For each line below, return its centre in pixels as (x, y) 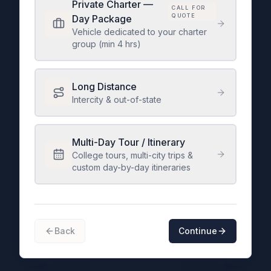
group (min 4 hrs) (106, 44)
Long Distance (104, 87)
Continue (198, 231)
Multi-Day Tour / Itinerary (129, 142)
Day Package (102, 19)
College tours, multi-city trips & (132, 155)
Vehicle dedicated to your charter (139, 32)
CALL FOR (189, 8)
